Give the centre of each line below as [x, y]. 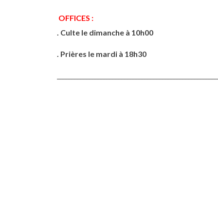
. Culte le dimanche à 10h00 [105, 32]
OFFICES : [76, 18]
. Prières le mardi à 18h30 [102, 54]
